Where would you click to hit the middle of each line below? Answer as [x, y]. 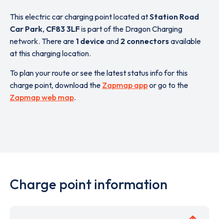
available [185, 41]
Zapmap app [125, 85]
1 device [90, 41]
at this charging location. [50, 53]
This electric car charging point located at [80, 17]
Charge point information [89, 184]
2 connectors [145, 41]
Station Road [174, 17]
